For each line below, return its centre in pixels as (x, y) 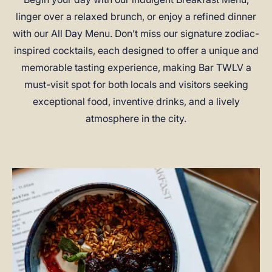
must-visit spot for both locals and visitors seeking (136, 84)
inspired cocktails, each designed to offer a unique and (136, 50)
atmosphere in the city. (136, 118)
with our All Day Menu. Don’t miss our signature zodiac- (136, 33)
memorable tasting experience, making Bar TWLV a (136, 67)
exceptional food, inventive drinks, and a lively (136, 101)
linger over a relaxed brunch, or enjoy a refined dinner (136, 16)
